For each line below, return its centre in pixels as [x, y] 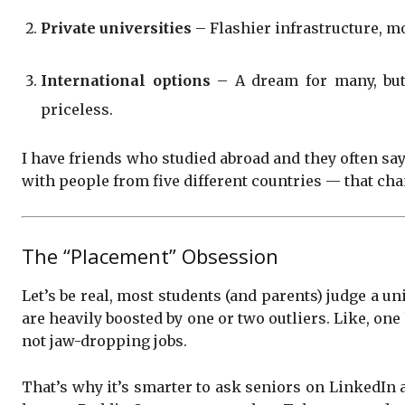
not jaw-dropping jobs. [104, 340]
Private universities [116, 28]
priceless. [77, 109]
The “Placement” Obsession [150, 255]
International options [126, 80]
